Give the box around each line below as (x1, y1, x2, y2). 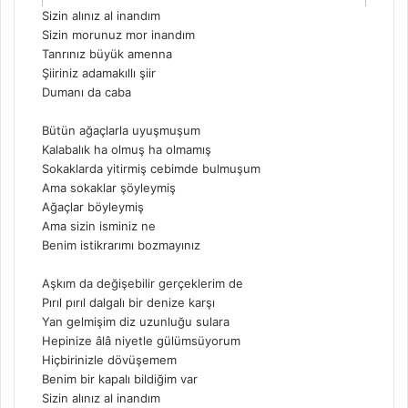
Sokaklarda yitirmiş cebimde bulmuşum (42, 161, 260, 177)
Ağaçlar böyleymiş (42, 199, 144, 215)
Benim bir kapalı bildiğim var (42, 372, 198, 387)
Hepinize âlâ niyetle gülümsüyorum (42, 333, 240, 349)
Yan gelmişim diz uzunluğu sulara (42, 314, 229, 330)
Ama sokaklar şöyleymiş (42, 180, 176, 196)
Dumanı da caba (42, 85, 131, 100)
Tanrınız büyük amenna (42, 46, 172, 62)
